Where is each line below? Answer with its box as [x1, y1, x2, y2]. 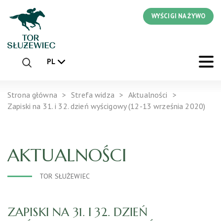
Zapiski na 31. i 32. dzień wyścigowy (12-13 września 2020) [7, 101, 206, 111]
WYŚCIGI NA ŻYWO [151, 12, 205, 20]
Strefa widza [71, 89, 114, 100]
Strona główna [7, 89, 57, 100]
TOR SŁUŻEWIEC [39, 171, 90, 181]
